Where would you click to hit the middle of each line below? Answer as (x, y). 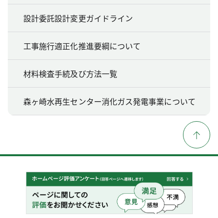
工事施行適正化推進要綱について (82, 45)
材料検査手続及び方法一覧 (70, 73)
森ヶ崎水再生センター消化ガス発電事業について (109, 101)
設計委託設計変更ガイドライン (78, 18)
